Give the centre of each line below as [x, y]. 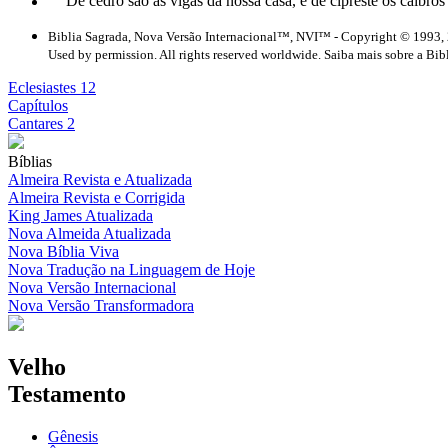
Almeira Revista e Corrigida [96, 197]
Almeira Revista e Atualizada [100, 179]
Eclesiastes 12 [52, 87]
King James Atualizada [80, 215]
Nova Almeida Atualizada [89, 233]
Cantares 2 [41, 123]
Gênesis [73, 437]
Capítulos [38, 105]
